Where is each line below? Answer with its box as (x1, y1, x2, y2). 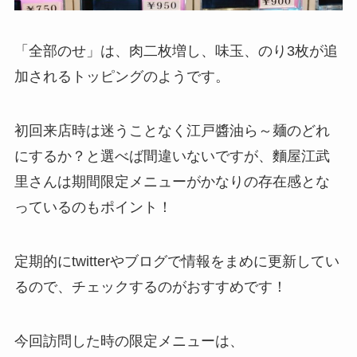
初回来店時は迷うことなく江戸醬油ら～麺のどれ (14, 123, 330, 139)
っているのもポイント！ (14, 199, 172, 216)
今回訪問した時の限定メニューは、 (14, 332, 244, 349)
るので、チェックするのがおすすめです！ (14, 279, 287, 296)
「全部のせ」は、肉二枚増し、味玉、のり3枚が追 (14, 43, 338, 60)
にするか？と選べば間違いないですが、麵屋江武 (14, 148, 330, 165)
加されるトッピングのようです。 (14, 69, 229, 85)
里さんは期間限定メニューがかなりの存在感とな (14, 174, 330, 190)
